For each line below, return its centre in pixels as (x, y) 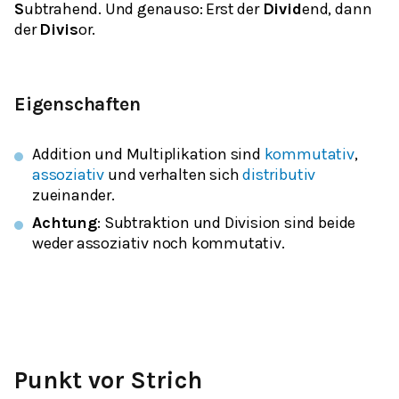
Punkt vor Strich (108, 381)
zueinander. (73, 195)
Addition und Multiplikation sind (148, 155)
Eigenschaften (77, 105)
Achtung (65, 223)
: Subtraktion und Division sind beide (227, 223)
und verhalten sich (174, 175)
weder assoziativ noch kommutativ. (159, 244)
